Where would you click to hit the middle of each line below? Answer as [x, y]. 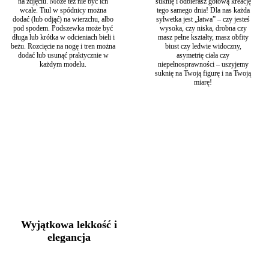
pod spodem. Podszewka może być [63, 29]
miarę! [203, 83]
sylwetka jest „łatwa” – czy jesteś [203, 20]
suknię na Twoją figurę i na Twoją [203, 74]
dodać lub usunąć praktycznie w [63, 56]
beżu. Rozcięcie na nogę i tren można [63, 47]
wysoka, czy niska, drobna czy [203, 29]
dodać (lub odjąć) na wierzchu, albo [63, 20]
